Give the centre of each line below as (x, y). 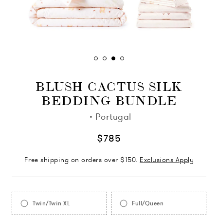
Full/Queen (148, 203)
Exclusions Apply (167, 160)
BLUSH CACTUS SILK (109, 87)
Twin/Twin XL (51, 203)
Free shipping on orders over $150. (82, 160)
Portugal (113, 117)
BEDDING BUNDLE (109, 101)
